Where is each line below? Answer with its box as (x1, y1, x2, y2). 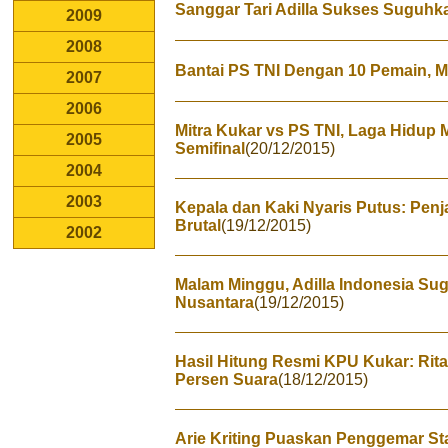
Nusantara (175, 294, 254, 311)
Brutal (175, 217, 221, 234)
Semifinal (175, 140, 245, 157)
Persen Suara (175, 371, 278, 388)
